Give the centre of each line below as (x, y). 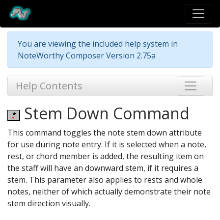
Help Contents (49, 86)
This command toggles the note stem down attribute (105, 133)
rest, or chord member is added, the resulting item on (106, 156)
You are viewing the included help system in (98, 44)
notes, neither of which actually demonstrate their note (109, 192)
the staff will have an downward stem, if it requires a (103, 168)
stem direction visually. (49, 204)
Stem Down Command (105, 113)
